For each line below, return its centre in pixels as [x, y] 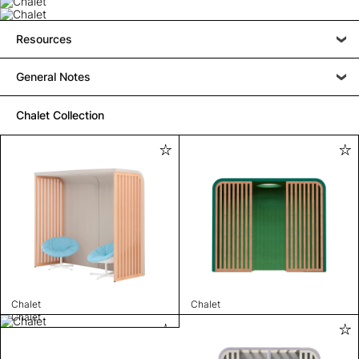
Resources [44, 38]
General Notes [53, 76]
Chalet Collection [60, 115]
